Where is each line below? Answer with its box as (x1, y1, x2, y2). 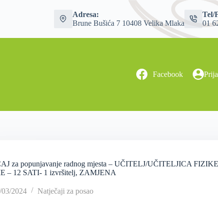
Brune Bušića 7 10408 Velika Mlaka (72, 18, 184, 27)
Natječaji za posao (37, 186, 93, 195)
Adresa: (72, 10, 99, 18)
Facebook (152, 70, 183, 78)
